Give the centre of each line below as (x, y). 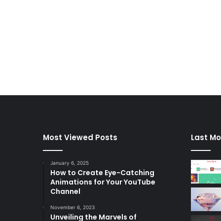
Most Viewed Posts (80, 138)
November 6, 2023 (73, 207)
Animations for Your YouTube (103, 182)
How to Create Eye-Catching (102, 173)
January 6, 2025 (70, 163)
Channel (65, 192)
